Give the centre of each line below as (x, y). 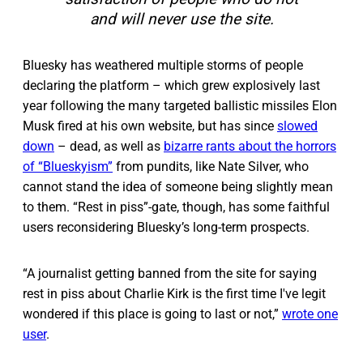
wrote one (310, 314)
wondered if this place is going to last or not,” (152, 314)
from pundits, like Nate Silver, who (211, 167)
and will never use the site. (181, 19)
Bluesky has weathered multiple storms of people (163, 66)
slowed (297, 126)
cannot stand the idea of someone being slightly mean (178, 187)
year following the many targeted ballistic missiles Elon (180, 106)
